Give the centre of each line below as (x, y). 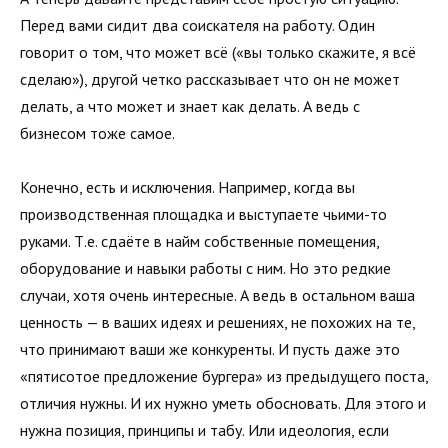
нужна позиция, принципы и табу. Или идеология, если (204, 430)
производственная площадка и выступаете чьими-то (203, 214)
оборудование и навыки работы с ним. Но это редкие (205, 268)
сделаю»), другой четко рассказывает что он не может (210, 79)
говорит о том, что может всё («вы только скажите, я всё (218, 52)
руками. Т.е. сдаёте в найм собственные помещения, (199, 241)
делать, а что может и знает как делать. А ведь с (190, 106)
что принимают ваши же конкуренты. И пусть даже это (210, 349)
